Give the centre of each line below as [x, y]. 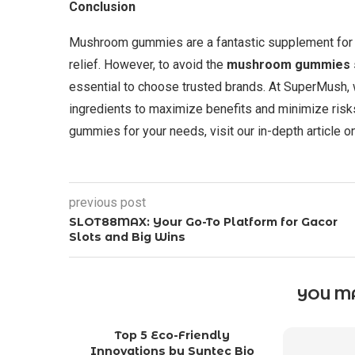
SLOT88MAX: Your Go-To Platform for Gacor [203, 221]
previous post [107, 202]
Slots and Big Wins [127, 237]
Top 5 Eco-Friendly [172, 335]
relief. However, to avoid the [148, 64]
